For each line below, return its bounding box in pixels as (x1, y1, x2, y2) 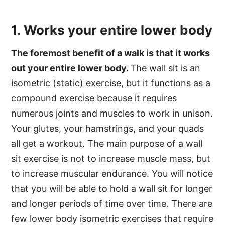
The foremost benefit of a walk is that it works (11, 47, 210, 58)
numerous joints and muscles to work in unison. (11, 107, 213, 119)
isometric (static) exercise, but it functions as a (11, 77, 211, 88)
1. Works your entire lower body (11, 22, 213, 38)
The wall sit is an (130, 62, 201, 73)
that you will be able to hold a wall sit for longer (11, 183, 213, 194)
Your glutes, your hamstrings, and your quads (11, 123, 204, 134)
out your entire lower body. (11, 62, 131, 73)
